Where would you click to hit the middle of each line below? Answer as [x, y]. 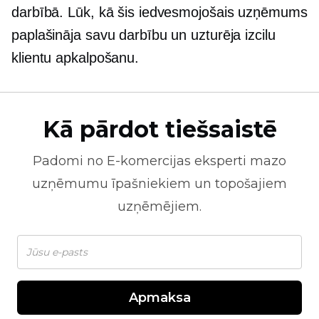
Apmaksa [159, 298]
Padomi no [70, 161]
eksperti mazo [239, 161]
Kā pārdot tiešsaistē [159, 129]
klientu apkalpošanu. [75, 58]
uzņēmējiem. [159, 206]
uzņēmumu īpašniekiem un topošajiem [159, 184]
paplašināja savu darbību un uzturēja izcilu [143, 35]
